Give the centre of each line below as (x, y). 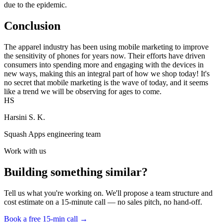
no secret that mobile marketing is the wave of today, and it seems (106, 82)
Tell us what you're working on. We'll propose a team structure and (108, 193)
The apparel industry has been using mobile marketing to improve (106, 47)
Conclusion (32, 26)
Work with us (25, 151)
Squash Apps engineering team (52, 134)
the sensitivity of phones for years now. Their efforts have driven (105, 55)
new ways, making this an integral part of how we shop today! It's (107, 73)
